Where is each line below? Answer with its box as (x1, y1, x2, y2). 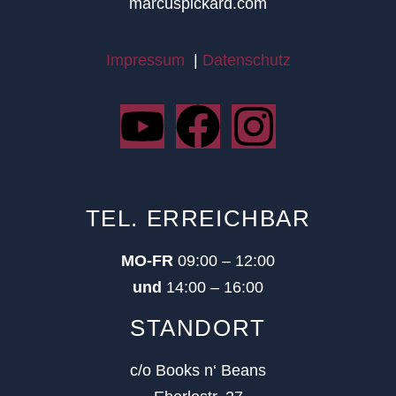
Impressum (105, 51, 185, 70)
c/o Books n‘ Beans (130, 361, 266, 379)
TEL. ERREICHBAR (85, 204, 311, 232)
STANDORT (130, 314, 266, 341)
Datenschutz (202, 51, 291, 70)
